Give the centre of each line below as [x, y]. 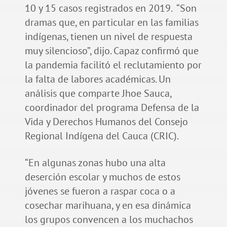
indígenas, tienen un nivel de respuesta [108, 36]
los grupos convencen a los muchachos [109, 219]
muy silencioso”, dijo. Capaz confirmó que [111, 50]
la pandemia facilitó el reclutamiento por [113, 65]
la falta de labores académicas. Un [98, 79]
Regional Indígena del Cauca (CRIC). [102, 136]
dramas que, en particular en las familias [111, 22]
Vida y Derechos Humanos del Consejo [106, 121]
